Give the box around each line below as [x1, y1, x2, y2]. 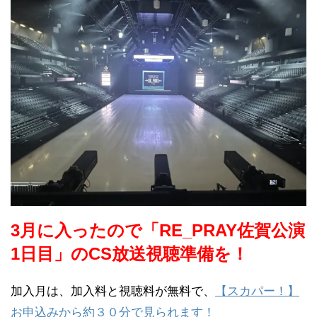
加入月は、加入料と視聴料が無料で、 [11, 284, 215, 299]
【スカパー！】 [215, 284, 299, 299]
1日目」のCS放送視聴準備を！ [11, 244, 248, 264]
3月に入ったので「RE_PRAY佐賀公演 [11, 221, 305, 241]
